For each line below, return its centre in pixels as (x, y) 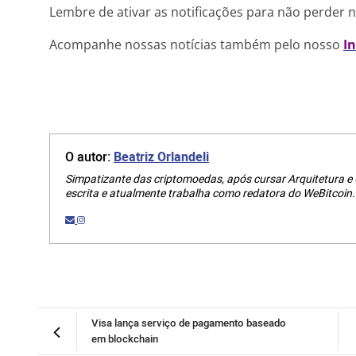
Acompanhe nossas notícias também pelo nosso (196, 44)
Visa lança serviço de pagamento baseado (189, 324)
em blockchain (125, 340)
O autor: (89, 158)
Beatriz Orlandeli (161, 158)
